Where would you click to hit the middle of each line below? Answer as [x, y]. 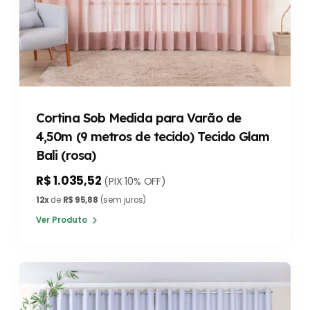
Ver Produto [63, 220]
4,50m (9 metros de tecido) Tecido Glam [153, 137]
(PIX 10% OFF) [135, 182]
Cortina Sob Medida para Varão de [138, 118]
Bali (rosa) [66, 156]
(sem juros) [122, 200]
